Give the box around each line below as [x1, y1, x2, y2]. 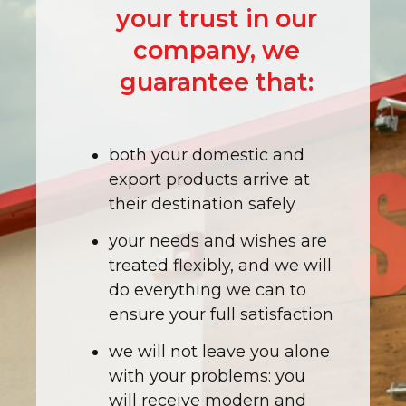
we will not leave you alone [109, 342, 330, 362]
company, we [133, 34, 300, 65]
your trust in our [116, 3, 317, 34]
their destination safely [109, 193, 295, 214]
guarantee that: [120, 66, 314, 97]
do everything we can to [109, 279, 306, 300]
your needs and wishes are [109, 230, 327, 251]
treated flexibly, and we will [109, 255, 332, 275]
